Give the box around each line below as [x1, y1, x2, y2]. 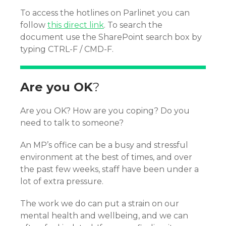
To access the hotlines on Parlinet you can [20, 8, 190, 18]
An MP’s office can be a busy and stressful [20, 140, 188, 150]
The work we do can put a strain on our [20, 198, 179, 208]
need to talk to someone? [20, 118, 124, 128]
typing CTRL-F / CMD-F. [20, 44, 114, 54]
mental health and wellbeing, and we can [20, 210, 188, 220]
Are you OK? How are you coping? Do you [20, 105, 190, 116]
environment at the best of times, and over [20, 152, 192, 162]
